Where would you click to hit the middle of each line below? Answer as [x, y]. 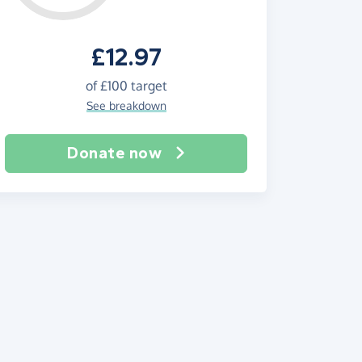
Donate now [115, 153]
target [147, 86]
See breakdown [126, 105]
